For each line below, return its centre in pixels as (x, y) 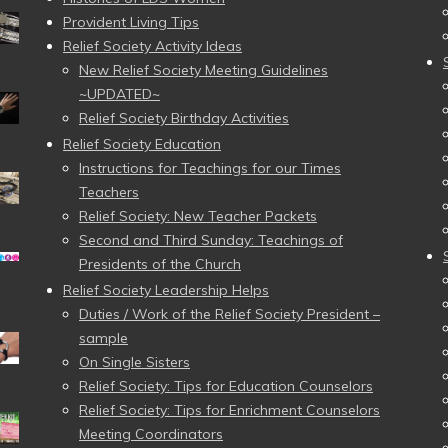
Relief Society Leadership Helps (166, 290)
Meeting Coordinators (151, 434)
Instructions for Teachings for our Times (210, 168)
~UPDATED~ (119, 94)
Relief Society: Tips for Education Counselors (226, 386)
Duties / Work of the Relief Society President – (229, 314)
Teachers (109, 192)
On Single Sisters (134, 362)
